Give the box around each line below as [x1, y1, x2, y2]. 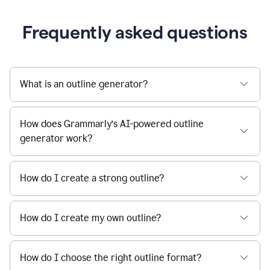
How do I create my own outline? [20, 212, 161, 224]
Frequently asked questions [22, 22, 248, 42]
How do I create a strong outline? [20, 172, 164, 184]
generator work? [20, 132, 92, 144]
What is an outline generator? [20, 78, 148, 90]
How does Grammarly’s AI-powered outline [20, 118, 204, 130]
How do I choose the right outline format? [20, 251, 201, 263]
